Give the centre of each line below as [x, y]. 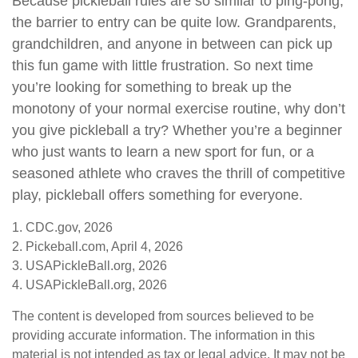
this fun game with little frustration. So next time [163, 66]
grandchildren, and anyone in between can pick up [172, 44]
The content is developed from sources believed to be [163, 316]
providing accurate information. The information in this [163, 336]
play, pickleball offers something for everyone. [157, 195]
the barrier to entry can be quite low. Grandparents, [174, 23]
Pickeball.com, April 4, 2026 [104, 247]
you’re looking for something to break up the [152, 88]
